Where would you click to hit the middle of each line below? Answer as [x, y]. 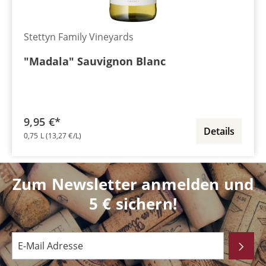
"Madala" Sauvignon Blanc [95, 61]
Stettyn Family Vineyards [79, 37]
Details [219, 131]
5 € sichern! [133, 204]
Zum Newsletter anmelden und [133, 184]
